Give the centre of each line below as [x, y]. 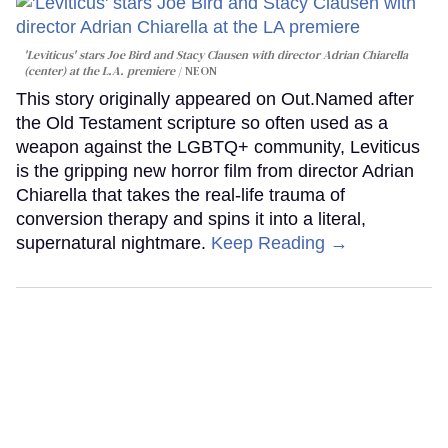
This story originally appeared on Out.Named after [215, 98]
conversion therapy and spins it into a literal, [191, 218]
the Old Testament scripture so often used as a [202, 122]
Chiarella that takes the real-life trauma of [180, 194]
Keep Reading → [279, 242]
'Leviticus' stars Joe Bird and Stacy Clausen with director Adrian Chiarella [216, 54]
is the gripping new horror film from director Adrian [215, 170]
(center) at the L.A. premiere [99, 70]
